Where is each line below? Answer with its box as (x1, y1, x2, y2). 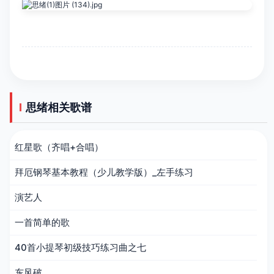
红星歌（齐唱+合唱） (15, 141, 104, 153)
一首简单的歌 (15, 217, 70, 228)
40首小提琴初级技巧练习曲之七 (15, 242, 147, 253)
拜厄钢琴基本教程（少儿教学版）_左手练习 (15, 166, 194, 178)
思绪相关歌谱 (26, 101, 92, 114)
